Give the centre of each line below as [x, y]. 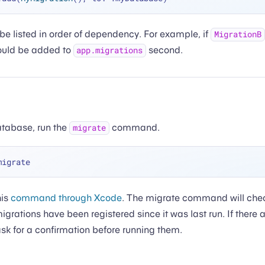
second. [165, 50]
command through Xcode [66, 198]
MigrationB [237, 35]
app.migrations [110, 51]
